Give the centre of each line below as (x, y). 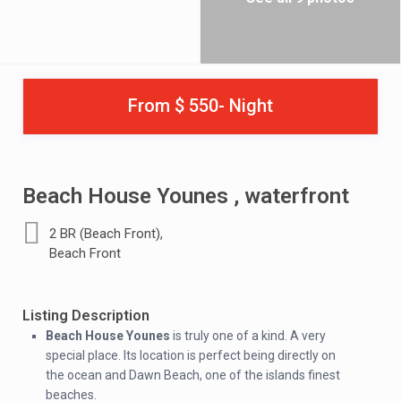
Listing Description (86, 316)
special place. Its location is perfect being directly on (191, 355)
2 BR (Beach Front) (105, 234)
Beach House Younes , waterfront (186, 196)
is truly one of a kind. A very (248, 336)
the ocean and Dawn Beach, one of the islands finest (193, 375)
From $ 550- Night (200, 106)
